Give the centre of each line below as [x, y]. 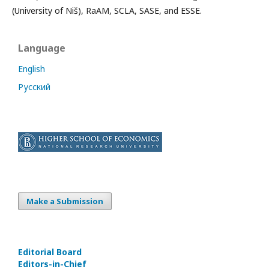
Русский [34, 86]
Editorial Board [50, 252]
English [32, 68]
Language [42, 48]
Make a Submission [65, 201]
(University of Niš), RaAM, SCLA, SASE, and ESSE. [107, 10]
